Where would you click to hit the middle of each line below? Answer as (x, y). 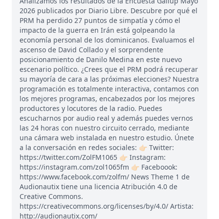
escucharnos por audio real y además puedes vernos (106, 118)
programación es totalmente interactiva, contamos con (109, 88)
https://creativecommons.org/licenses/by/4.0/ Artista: (107, 206)
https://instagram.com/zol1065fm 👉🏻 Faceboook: (99, 167)
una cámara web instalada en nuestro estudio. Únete (107, 137)
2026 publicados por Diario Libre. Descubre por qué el (109, 10)
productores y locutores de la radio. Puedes (91, 108)
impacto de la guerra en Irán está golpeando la (97, 30)
